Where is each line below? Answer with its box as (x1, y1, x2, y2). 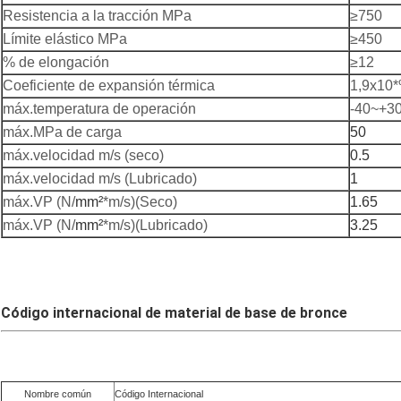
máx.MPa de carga (3, 124, 122, 141)
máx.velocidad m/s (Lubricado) (3, 171, 197, 187)
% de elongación (3, 55, 109, 71)
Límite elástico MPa (3, 31, 127, 47)
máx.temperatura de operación (3, 101, 196, 117)
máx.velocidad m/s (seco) (3, 148, 164, 164)
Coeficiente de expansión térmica (3, 78, 215, 94)
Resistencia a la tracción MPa (3, 8, 192, 24)
